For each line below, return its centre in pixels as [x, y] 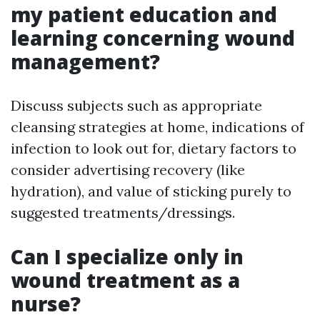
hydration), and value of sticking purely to [151, 191]
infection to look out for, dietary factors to [154, 149]
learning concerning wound [153, 38]
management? [85, 62]
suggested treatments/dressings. [123, 213]
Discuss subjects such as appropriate [136, 106]
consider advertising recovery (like [128, 170]
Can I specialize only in [127, 257]
